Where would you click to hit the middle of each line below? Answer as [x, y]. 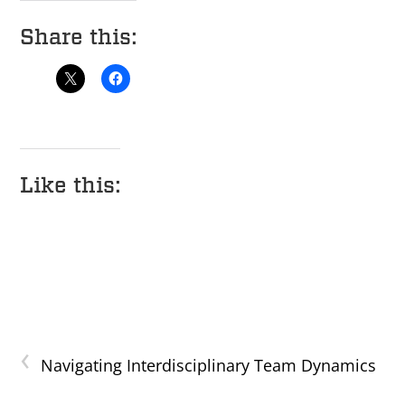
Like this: [71, 185]
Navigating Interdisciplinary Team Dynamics [209, 366]
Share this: [79, 37]
